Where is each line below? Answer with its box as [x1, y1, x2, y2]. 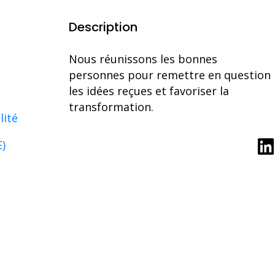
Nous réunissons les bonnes [69, 51, 217, 66]
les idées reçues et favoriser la [69, 83, 229, 98]
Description [69, 18, 137, 36]
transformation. [69, 99, 153, 114]
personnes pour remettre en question [69, 67, 271, 82]
